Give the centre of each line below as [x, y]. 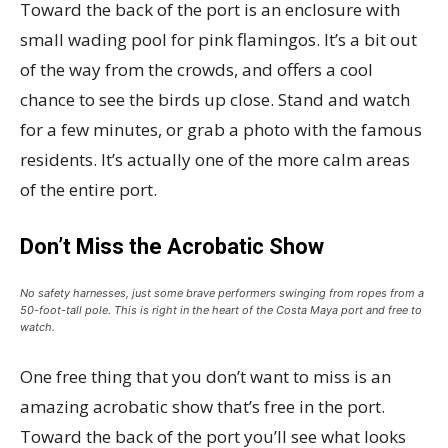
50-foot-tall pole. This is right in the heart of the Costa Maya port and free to [221, 310]
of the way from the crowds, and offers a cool [196, 69]
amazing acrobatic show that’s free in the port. [202, 406]
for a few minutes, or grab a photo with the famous [221, 129]
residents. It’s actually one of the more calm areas [215, 159]
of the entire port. [88, 189]
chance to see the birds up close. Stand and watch [215, 99]
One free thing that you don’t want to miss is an [205, 376]
